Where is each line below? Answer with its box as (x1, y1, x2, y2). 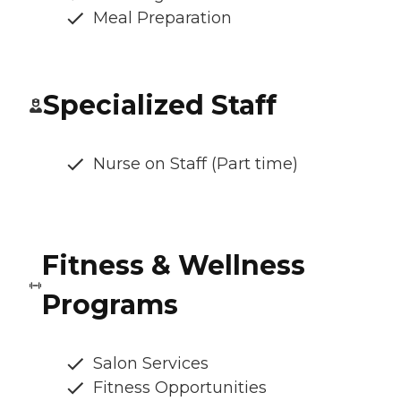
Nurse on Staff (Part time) (93, 154, 298, 175)
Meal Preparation (93, 8, 232, 29)
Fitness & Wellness (42, 249, 306, 283)
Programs (42, 288, 179, 322)
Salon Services (93, 354, 209, 374)
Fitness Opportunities (93, 378, 267, 398)
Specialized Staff (43, 89, 277, 123)
